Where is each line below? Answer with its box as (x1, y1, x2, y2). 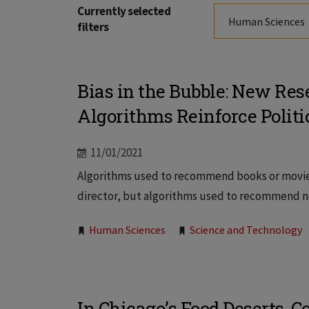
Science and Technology (190, 223, 302, 237)
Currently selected (77, 3, 170, 19)
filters (77, 19, 109, 34)
